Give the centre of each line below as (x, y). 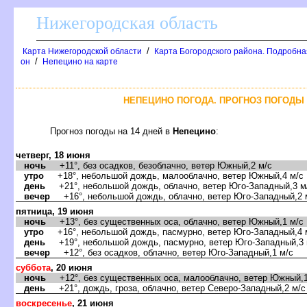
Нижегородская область (127, 23)
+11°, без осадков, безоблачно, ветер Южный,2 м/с (159, 165)
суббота (33, 267)
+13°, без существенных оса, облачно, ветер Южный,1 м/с (175, 221)
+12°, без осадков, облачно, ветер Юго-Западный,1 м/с (172, 252)
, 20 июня (72, 267)
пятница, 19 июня (55, 211)
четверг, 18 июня (53, 155)
